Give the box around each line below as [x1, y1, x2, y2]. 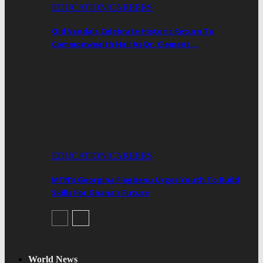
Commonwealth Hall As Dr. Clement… [52, 38, 197, 49]
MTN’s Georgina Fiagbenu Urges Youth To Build [52, 174, 240, 186]
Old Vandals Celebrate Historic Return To [52, 25, 214, 36]
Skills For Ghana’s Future [52, 187, 149, 198]
